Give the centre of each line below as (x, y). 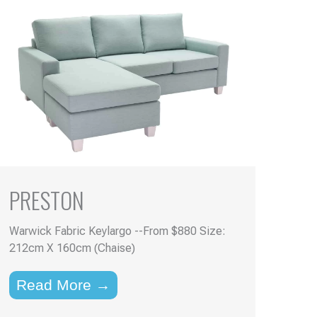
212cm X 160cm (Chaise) (72, 248)
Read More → (63, 284)
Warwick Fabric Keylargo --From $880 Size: (117, 231)
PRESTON (46, 200)
